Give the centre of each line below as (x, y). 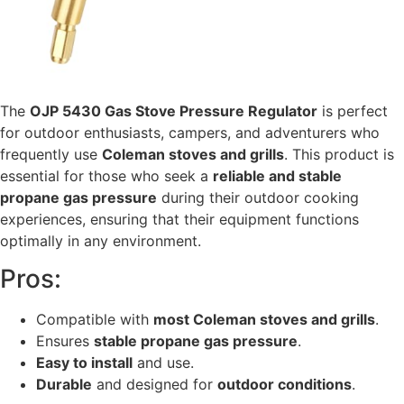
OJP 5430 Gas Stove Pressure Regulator (174, 110)
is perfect (353, 110)
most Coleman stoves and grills (264, 320)
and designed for (155, 385)
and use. (163, 363)
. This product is (339, 154)
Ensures (65, 341)
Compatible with (95, 320)
